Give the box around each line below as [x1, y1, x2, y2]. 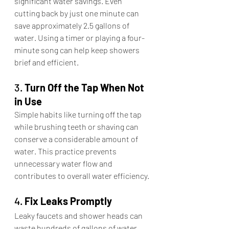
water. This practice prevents [14, 146, 118, 156]
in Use [14, 95, 42, 108]
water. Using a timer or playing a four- [14, 33, 145, 43]
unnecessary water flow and [14, 158, 114, 169]
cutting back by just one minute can [14, 8, 141, 18]
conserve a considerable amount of [14, 134, 140, 144]
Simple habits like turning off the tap [14, 109, 143, 120]
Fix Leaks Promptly [25, 195, 112, 208]
